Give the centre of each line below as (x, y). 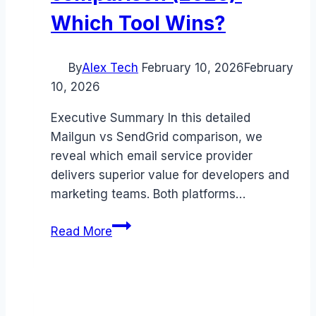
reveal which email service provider (152, 156)
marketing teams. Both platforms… (148, 194)
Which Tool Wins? (138, 23)
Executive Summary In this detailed (151, 118)
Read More (81, 232)
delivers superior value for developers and (170, 175)
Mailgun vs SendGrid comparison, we (157, 137)
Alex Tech (110, 68)
